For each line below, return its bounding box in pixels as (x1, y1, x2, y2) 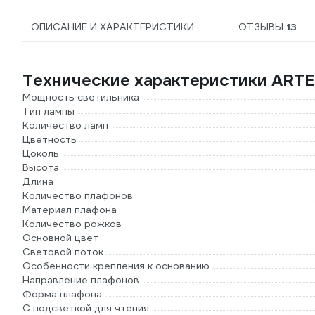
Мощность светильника (22, 91, 139, 103)
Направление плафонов (22, 274, 139, 286)
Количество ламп (22, 119, 108, 131)
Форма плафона (22, 288, 102, 300)
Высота (22, 161, 59, 174)
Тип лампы (22, 105, 75, 117)
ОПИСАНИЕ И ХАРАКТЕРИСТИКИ (31, 20, 194, 33)
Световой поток (22, 245, 103, 258)
